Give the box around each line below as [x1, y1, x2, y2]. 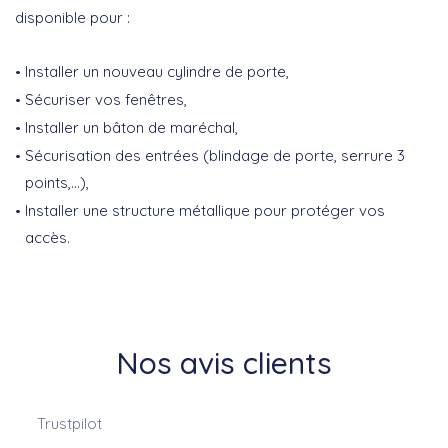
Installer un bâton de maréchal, [25, 118, 238, 138]
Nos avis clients [116, 344, 332, 383]
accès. [25, 228, 70, 248]
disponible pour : [15, 8, 130, 28]
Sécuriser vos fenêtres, [25, 90, 187, 110]
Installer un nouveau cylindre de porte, [25, 62, 289, 82]
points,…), [25, 173, 89, 193]
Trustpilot [37, 414, 103, 434]
